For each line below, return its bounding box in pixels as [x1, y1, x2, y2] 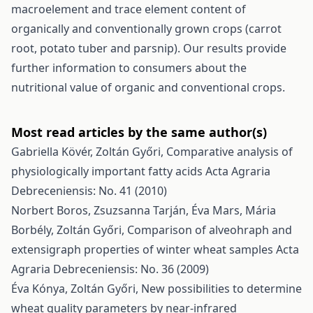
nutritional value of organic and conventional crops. [11, 80, 285, 95]
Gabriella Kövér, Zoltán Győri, [11, 144, 166, 159]
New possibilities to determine [141, 281, 302, 296]
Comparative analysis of [166, 144, 293, 159]
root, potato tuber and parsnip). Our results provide [11, 41, 286, 56]
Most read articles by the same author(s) [11, 124, 267, 140]
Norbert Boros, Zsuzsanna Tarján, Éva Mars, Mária [11, 203, 276, 218]
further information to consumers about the [11, 60, 247, 75]
